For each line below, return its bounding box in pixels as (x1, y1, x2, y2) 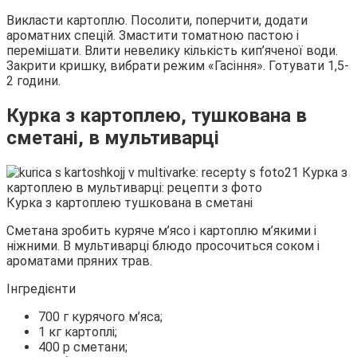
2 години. (6, 73, 61, 89)
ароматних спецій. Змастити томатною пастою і (6, 28, 299, 44)
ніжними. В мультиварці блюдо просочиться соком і (6, 238, 320, 254)
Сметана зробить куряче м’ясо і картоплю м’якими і (6, 223, 316, 239)
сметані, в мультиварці (6, 127, 219, 150)
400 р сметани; (38, 339, 127, 355)
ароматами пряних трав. (6, 253, 152, 269)
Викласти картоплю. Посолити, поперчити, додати (6, 13, 308, 29)
